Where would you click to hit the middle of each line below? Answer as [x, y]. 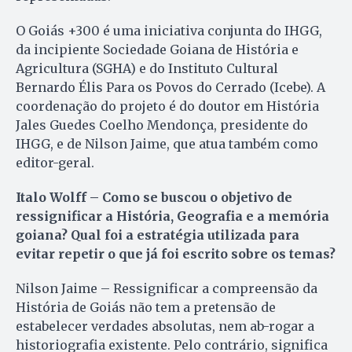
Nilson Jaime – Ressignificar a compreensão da [167, 288]
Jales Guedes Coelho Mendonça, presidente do [162, 125]
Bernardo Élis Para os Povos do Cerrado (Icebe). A [170, 87]
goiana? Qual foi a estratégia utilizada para [158, 235]
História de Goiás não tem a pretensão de [146, 307]
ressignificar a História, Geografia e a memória [172, 216]
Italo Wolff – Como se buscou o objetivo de [154, 197]
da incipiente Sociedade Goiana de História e [157, 49]
